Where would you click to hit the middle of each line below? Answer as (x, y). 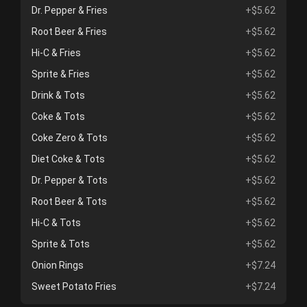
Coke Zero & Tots (70, 138)
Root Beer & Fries (69, 32)
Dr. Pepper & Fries (70, 10)
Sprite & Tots (61, 244)
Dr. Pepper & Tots (70, 180)
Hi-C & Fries (56, 53)
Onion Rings (58, 265)
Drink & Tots (58, 95)
